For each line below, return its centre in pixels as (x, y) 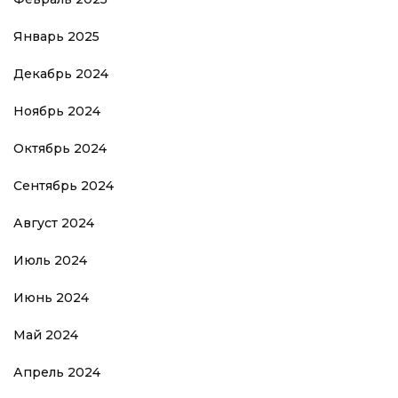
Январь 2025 (56, 36)
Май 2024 (46, 335)
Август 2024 (54, 223)
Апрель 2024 (57, 372)
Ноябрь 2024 (57, 111)
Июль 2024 (50, 260)
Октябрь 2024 (60, 148)
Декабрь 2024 (61, 74)
